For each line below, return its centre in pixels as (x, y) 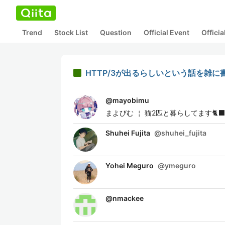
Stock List (71, 32)
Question (116, 32)
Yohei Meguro (130, 165)
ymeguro (180, 165)
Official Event (166, 32)
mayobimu (131, 100)
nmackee (128, 198)
